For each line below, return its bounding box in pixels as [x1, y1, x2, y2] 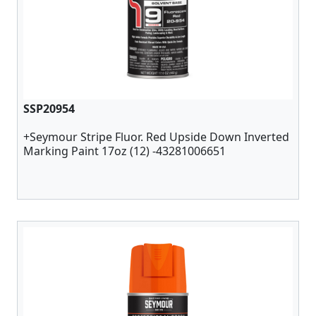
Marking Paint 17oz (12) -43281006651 [23, 143, 226, 159]
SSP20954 [23, 101, 75, 116]
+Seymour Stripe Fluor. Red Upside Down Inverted [23, 129, 289, 145]
